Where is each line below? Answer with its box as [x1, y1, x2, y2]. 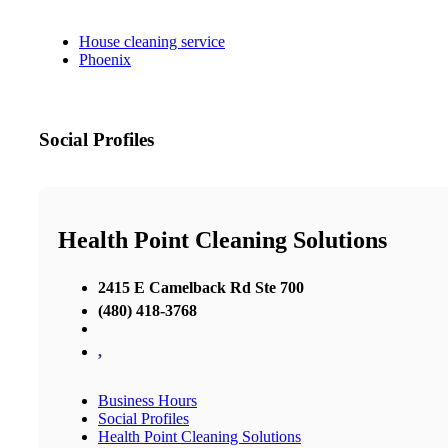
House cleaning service [79, 33, 225, 51]
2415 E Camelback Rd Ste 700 [98, 278, 304, 296]
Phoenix [79, 51, 131, 69]
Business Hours [98, 391, 197, 409]
